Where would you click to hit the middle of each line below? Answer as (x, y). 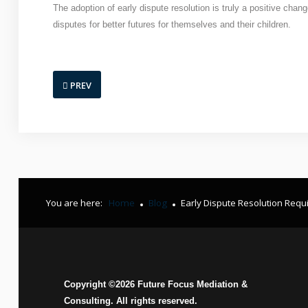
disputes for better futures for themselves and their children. (172, 24)
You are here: (76, 203)
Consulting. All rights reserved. (130, 301)
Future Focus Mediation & (191, 284)
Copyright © (89, 284)
